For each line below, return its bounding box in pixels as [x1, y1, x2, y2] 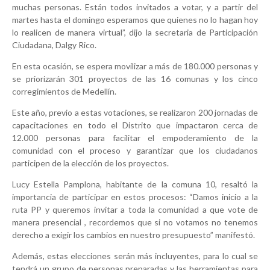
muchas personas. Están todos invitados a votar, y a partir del [12, 2, 258, 13]
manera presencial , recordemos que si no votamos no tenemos [12, 217, 258, 228]
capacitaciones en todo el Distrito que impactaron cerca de [12, 120, 258, 131]
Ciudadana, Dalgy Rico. [12, 40, 98, 51]
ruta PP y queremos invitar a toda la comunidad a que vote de [12, 204, 258, 215]
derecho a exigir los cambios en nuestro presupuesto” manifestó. [12, 230, 255, 240]
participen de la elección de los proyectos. [12, 158, 169, 169]
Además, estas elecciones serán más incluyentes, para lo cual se [12, 251, 258, 262]
